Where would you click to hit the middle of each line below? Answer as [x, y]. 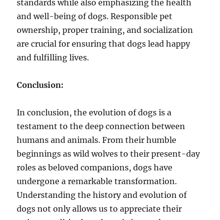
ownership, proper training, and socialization [105, 30]
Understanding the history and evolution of [102, 195]
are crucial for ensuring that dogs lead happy [104, 44]
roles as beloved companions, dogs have [95, 168]
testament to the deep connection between [101, 126]
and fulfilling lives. [53, 58]
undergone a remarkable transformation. [97, 181]
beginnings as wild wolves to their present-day [109, 154]
